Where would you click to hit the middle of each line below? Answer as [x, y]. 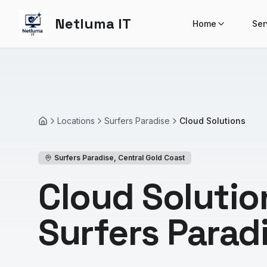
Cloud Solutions [212, 121]
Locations [76, 121]
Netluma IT [93, 24]
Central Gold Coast [151, 158]
